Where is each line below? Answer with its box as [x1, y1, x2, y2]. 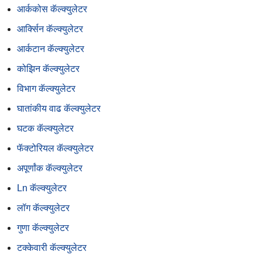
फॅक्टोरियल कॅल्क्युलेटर [17, 143, 94, 154]
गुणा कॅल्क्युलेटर [17, 223, 69, 233]
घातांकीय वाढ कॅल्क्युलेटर [17, 104, 101, 114]
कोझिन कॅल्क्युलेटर [17, 64, 80, 74]
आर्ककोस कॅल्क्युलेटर [17, 4, 87, 15]
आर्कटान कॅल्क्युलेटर [17, 44, 84, 54]
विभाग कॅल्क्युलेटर [17, 84, 75, 94]
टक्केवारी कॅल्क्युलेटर [17, 243, 87, 253]
